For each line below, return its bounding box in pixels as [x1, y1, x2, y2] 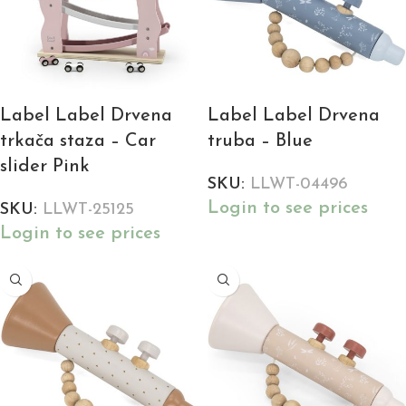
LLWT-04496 [250, 175, 348, 193]
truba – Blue [208, 131, 313, 150]
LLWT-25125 [43, 200, 134, 218]
